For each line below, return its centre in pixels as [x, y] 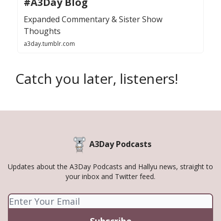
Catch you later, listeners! [97, 79]
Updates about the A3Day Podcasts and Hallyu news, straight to [110, 167]
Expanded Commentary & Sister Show [93, 19]
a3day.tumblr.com [49, 44]
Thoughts [42, 31]
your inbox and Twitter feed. [110, 177]
